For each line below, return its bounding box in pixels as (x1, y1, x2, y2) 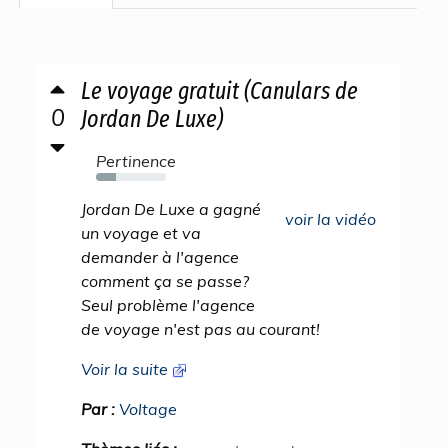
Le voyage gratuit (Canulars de (81, 77, 358, 105)
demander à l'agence (81, 247, 239, 267)
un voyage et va (81, 223, 201, 243)
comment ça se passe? (81, 271, 249, 291)
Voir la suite (81, 359, 172, 379)
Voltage (119, 399, 177, 419)
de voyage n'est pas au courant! (81, 319, 320, 339)
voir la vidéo (285, 209, 376, 229)
